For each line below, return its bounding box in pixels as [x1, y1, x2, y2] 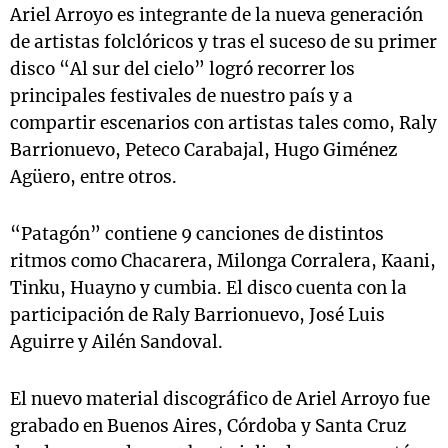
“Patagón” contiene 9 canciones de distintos [10, 223, 384, 245]
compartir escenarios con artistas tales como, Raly [10, 112, 437, 134]
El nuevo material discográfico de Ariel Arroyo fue [10, 388, 430, 410]
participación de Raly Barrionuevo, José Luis [10, 304, 385, 326]
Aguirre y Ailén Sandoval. [10, 331, 223, 353]
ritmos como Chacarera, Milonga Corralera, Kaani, [10, 250, 436, 272]
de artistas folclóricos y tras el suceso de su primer [10, 31, 437, 53]
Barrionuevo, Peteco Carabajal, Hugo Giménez [10, 139, 397, 161]
